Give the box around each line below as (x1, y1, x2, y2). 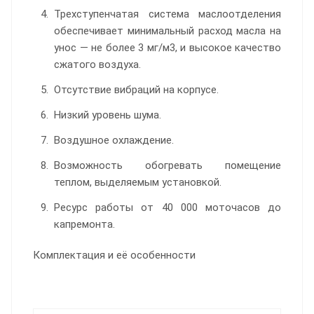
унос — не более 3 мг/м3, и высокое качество (54, 41, 281, 54)
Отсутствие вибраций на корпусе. (54, 83, 219, 96)
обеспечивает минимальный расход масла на (54, 24, 281, 37)
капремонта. (54, 217, 115, 231)
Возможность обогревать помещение (54, 158, 281, 172)
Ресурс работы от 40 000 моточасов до (54, 200, 281, 214)
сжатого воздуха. (54, 57, 141, 71)
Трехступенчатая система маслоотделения (54, 7, 281, 20)
